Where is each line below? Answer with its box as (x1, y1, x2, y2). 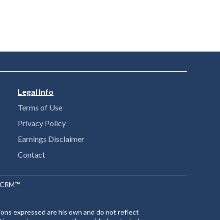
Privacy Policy (18, 118, 66, 128)
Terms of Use (18, 103, 63, 112)
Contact (18, 150, 46, 159)
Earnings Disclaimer (18, 134, 85, 143)
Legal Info (18, 87, 54, 96)
